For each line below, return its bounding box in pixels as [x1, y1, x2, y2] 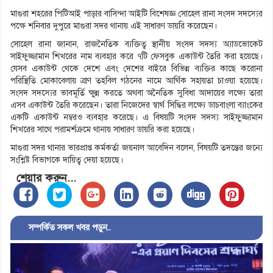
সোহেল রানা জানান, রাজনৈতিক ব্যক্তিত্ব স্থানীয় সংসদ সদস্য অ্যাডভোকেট [10, 39, 263, 50]
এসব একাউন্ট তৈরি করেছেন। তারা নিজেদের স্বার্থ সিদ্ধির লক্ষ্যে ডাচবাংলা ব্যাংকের [10, 100, 263, 111]
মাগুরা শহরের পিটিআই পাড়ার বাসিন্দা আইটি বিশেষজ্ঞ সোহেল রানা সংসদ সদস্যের [10, 9, 263, 19]
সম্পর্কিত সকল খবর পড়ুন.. [16, 222, 111, 233]
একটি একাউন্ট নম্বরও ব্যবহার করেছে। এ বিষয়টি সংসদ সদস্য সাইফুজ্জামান [10, 112, 263, 123]
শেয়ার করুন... [16, 171, 76, 185]
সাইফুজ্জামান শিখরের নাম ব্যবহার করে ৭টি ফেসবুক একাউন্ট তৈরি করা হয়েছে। [10, 51, 263, 62]
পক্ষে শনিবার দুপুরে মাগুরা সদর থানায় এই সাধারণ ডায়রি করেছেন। [10, 21, 217, 32]
